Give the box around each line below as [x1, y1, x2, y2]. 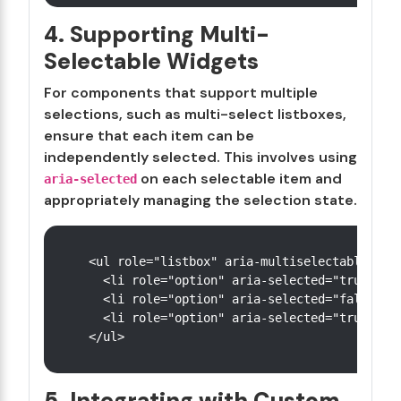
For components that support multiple [44, 83, 318, 102]
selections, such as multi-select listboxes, [44, 105, 346, 124]
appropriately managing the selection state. [44, 191, 357, 209]
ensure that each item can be [44, 126, 254, 145]
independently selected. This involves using [44, 148, 357, 166]
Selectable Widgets [44, 47, 259, 76]
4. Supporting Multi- [44, 20, 269, 49]
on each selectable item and [137, 169, 342, 188]
